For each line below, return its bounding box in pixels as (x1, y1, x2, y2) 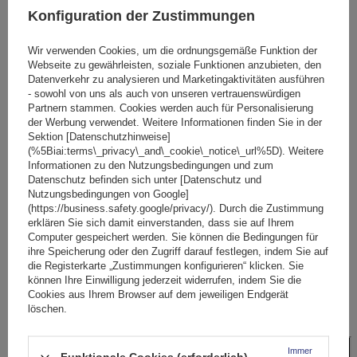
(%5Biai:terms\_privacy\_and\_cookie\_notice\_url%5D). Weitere (28, 144, 324, 157)
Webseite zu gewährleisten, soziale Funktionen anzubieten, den (28, 58, 321, 71)
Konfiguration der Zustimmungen (28, 7, 255, 24)
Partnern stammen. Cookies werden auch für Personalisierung (28, 101, 313, 114)
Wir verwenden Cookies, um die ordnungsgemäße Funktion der (28, 44, 317, 57)
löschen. (28, 302, 67, 315)
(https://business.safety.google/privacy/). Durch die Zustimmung (28, 202, 324, 214)
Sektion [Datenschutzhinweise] (28, 130, 171, 143)
